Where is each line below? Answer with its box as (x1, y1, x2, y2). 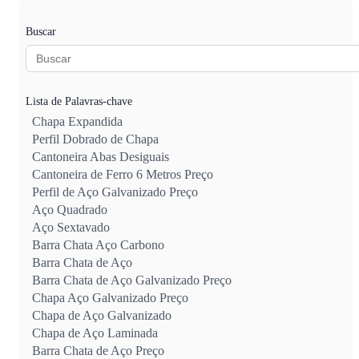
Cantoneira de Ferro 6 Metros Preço (32, 167, 213, 181)
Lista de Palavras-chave (26, 95, 132, 107)
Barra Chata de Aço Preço (32, 343, 164, 357)
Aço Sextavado (32, 220, 110, 234)
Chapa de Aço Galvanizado (32, 308, 171, 322)
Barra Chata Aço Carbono (32, 237, 164, 252)
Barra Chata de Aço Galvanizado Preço (32, 272, 232, 287)
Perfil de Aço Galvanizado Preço (32, 184, 198, 199)
